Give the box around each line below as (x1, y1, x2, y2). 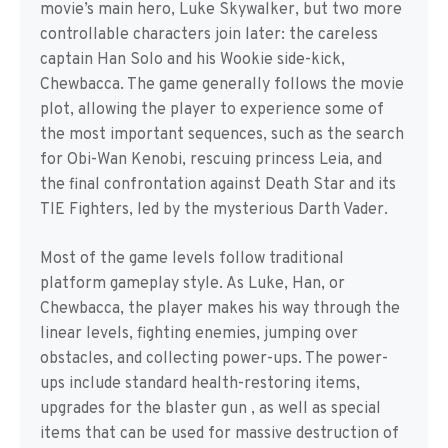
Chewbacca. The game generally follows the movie (40, 75, 404, 95)
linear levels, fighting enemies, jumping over (40, 324, 358, 344)
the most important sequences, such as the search (40, 125, 404, 145)
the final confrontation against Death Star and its (40, 175, 396, 195)
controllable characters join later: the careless (40, 25, 378, 45)
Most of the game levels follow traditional (40, 249, 344, 269)
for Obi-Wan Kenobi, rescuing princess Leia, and (40, 150, 382, 170)
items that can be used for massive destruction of (40, 424, 399, 444)
